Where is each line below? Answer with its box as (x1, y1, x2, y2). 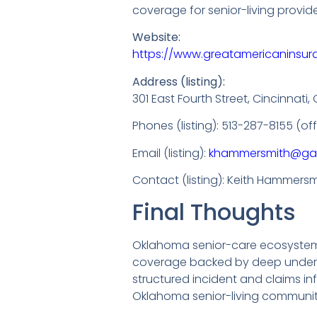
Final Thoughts (132, 196, 296, 229)
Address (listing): (132, 73, 225, 90)
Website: (132, 29, 180, 46)
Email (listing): (132, 144, 209, 161)
